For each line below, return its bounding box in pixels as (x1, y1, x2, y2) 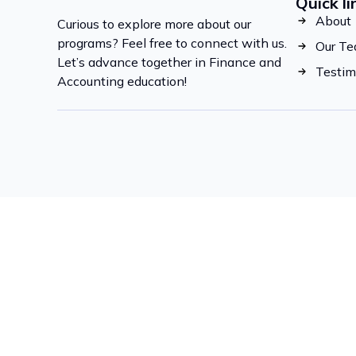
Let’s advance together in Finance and (57, 54, 281, 71)
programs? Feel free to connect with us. (57, 35, 287, 52)
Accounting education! (57, 73, 187, 90)
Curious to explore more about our (57, 16, 251, 33)
